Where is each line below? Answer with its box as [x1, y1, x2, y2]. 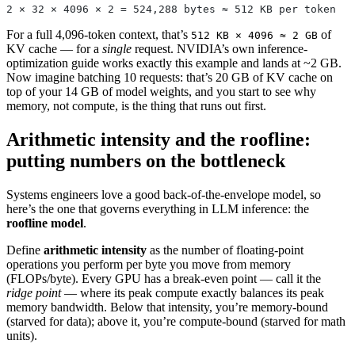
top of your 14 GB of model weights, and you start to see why [6, 84, 316, 98]
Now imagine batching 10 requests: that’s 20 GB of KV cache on [6, 70, 333, 84]
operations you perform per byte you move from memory [6, 257, 291, 271]
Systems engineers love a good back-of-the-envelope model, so [6, 187, 321, 201]
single [102, 41, 132, 55]
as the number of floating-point [147, 242, 303, 257]
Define [6, 242, 44, 257]
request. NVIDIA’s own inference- [132, 41, 307, 55]
